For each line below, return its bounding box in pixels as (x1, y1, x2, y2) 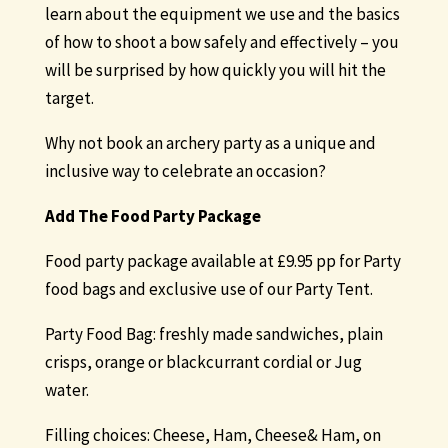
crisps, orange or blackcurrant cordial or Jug (44, 351, 362, 374)
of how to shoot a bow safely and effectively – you (44, 31, 399, 54)
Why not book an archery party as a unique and (44, 132, 376, 155)
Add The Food (44, 205, 150, 228)
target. (44, 87, 97, 110)
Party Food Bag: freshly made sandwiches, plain (44, 323, 383, 346)
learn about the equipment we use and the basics (44, 3, 400, 26)
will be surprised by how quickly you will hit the (44, 59, 386, 82)
